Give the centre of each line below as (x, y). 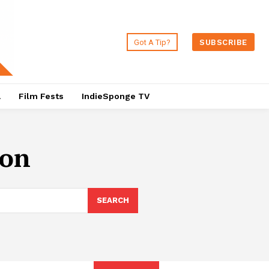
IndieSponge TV (115, 96)
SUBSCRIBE (223, 42)
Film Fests (41, 96)
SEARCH (113, 201)
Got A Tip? (153, 42)
